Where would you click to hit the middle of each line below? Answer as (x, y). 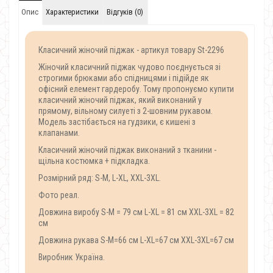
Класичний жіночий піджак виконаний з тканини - (127, 150)
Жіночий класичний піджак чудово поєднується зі (129, 67)
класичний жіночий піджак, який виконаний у (120, 100)
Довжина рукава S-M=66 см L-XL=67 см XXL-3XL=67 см (136, 240)
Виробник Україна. (72, 257)
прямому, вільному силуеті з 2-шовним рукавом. (126, 111)
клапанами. (59, 133)
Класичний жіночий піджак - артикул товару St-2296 (131, 50)
